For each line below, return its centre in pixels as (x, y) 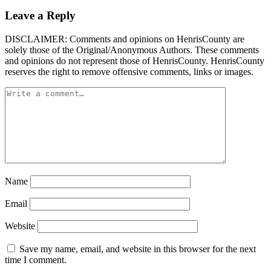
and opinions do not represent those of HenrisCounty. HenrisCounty (135, 60)
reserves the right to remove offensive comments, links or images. (129, 71)
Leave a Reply (40, 16)
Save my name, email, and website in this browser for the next (138, 249)
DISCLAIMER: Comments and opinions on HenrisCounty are (125, 39)
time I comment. (36, 260)
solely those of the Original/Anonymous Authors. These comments (132, 50)
